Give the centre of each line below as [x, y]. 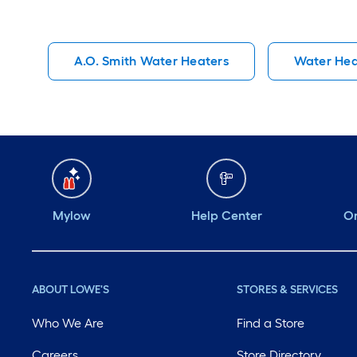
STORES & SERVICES [288, 290]
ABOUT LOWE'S [71, 290]
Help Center [226, 216]
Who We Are [68, 323]
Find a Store [271, 323]
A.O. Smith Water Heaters [151, 61]
